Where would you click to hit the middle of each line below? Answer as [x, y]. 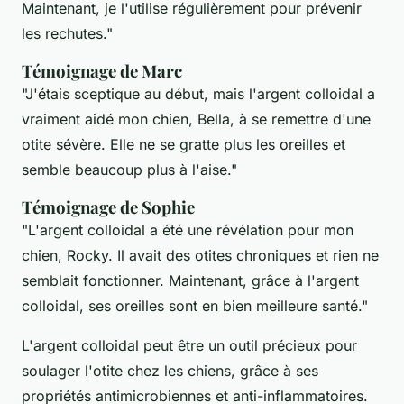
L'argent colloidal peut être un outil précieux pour [189, 345]
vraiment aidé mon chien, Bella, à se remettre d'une [196, 119]
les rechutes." [67, 33]
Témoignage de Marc [102, 70]
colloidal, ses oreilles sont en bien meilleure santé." [195, 305]
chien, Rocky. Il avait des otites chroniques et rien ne [200, 255]
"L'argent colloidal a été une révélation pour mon [188, 230]
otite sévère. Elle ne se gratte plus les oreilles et [184, 144]
